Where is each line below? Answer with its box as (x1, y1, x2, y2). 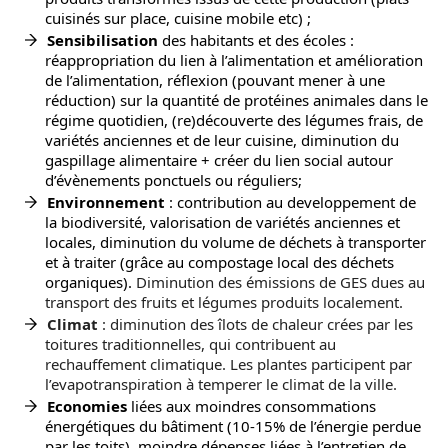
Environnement (47, 192, 169, 213)
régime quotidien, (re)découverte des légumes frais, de (45, 110, 423, 131)
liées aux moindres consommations (127, 396, 376, 417)
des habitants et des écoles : (162, 30, 354, 51)
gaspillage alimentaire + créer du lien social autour (45, 150, 393, 171)
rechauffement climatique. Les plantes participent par (45, 354, 412, 375)
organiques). (45, 272, 136, 293)
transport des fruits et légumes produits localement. (45, 292, 403, 313)
